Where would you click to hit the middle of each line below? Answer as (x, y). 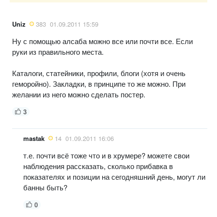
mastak (34, 138)
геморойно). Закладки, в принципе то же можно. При (99, 83)
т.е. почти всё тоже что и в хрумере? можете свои (106, 155)
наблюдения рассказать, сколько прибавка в (98, 166)
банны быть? (45, 187)
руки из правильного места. (58, 51)
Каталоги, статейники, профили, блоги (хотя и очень (99, 73)
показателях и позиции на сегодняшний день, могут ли (114, 176)
